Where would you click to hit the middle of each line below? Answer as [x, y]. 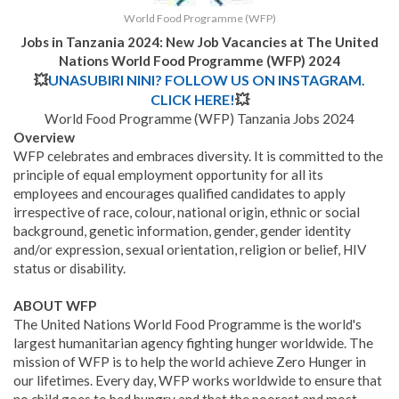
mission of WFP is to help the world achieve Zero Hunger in [190, 362]
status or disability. [69, 269]
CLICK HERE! [192, 100]
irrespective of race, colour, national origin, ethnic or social [187, 212]
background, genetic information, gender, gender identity [182, 231]
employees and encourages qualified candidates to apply [179, 194]
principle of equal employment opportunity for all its [168, 175]
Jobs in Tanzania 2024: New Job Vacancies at [163, 42]
